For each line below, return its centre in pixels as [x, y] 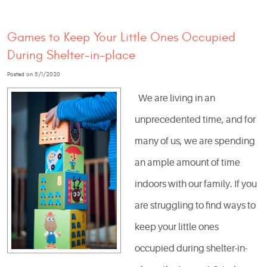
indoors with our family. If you [196, 184]
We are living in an [175, 98]
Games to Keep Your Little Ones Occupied [121, 38]
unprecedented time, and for [195, 119]
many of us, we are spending [195, 141]
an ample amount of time [188, 162]
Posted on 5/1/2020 [34, 75]
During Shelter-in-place [71, 55]
